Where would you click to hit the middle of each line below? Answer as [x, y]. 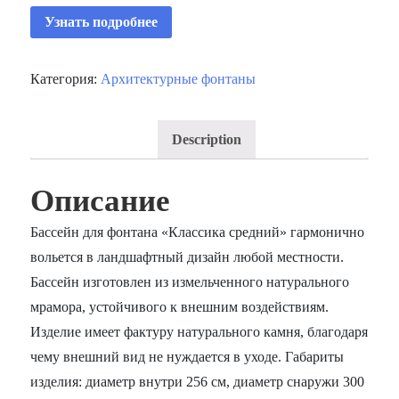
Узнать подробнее [102, 21]
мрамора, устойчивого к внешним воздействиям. [180, 306]
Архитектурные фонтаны [179, 78]
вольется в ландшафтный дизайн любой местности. [187, 256]
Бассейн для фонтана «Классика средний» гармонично [198, 232]
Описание [101, 200]
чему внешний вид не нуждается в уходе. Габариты [187, 356]
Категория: [66, 78]
